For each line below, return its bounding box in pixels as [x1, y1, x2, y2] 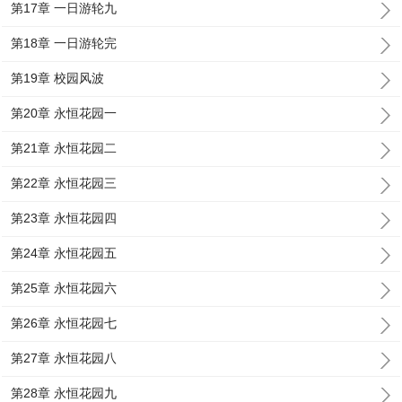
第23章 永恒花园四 [11, 211, 118, 225]
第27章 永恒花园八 [11, 351, 118, 365]
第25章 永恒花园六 [11, 281, 118, 295]
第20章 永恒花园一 [11, 106, 118, 120]
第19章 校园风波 [11, 71, 105, 85]
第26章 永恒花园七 [11, 316, 118, 330]
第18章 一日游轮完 [11, 36, 118, 50]
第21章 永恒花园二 [11, 141, 118, 155]
